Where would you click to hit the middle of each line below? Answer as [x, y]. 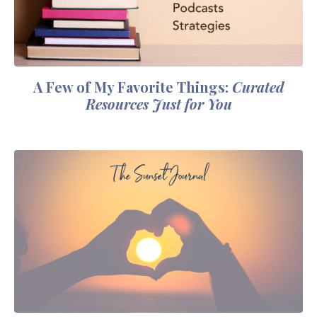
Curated [258, 87]
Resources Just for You [158, 104]
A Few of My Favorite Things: [132, 87]
